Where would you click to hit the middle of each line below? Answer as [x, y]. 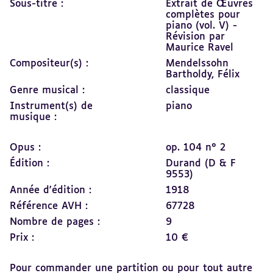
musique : [33, 117]
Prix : [22, 238]
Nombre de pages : [55, 222]
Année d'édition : [51, 190]
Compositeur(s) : [49, 64]
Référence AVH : [49, 206]
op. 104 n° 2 [196, 148]
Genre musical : [47, 90]
